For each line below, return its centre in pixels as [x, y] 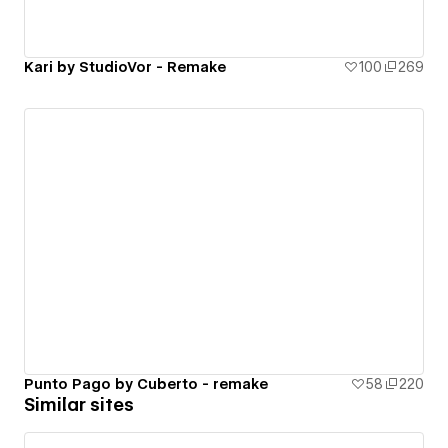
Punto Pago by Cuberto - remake [146, 383]
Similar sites [79, 404]
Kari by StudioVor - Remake [125, 66]
